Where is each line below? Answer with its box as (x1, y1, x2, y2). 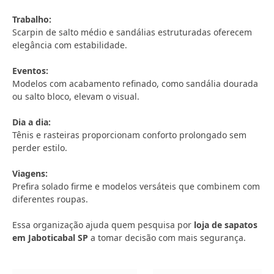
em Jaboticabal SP (12, 232, 88, 243)
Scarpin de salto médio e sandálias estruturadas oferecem (12, 26, 252, 38)
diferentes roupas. (12, 193, 88, 205)
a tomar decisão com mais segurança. (88, 232, 246, 243)
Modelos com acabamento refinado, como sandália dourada (12, 78, 258, 89)
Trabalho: (12, 13, 51, 25)
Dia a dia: (12, 116, 51, 128)
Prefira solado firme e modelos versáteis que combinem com (12, 180, 260, 192)
